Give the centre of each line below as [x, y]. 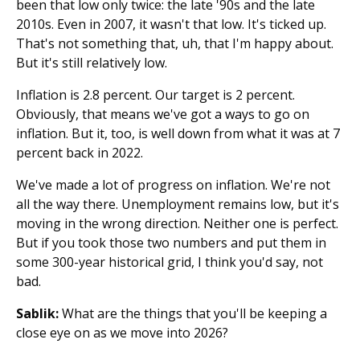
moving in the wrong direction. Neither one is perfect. [177, 223]
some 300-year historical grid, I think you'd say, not [170, 262]
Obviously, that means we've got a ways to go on [163, 114]
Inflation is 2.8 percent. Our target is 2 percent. [155, 95]
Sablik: [37, 313]
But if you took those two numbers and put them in [171, 243]
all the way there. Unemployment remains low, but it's [178, 204]
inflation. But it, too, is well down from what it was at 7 [178, 133]
